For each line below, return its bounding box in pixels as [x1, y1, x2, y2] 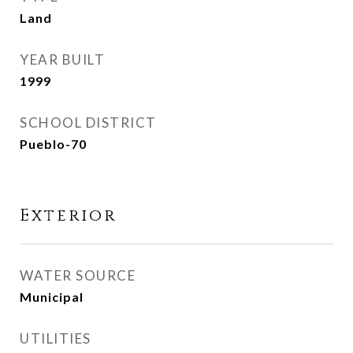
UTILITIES [20, 330, 91, 347]
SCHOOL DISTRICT [20, 114, 157, 131]
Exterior [20, 205, 117, 227]
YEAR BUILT [20, 51, 105, 68]
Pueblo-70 [20, 136, 87, 151]
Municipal [20, 289, 84, 304]
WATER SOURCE [20, 267, 136, 284]
